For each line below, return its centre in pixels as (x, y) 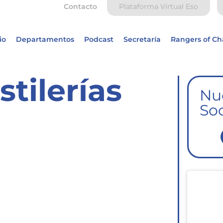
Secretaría (142, 39)
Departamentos (45, 39)
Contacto (81, 6)
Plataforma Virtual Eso (159, 6)
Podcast (99, 39)
